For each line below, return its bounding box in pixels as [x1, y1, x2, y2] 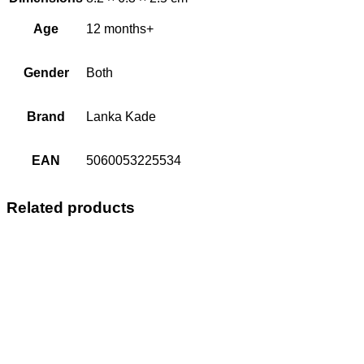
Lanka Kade [86, 109, 156, 123]
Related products [6, 198, 135, 216]
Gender [23, 65, 69, 80]
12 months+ [86, 21, 154, 36]
